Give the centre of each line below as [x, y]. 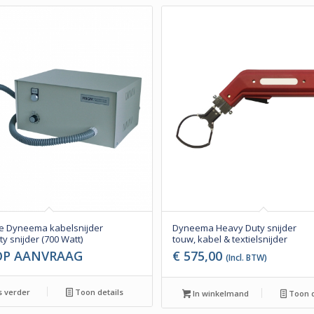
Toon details [98, 292]
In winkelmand [220, 293]
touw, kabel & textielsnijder [230, 239]
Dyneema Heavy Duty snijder [235, 227]
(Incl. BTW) [247, 257]
